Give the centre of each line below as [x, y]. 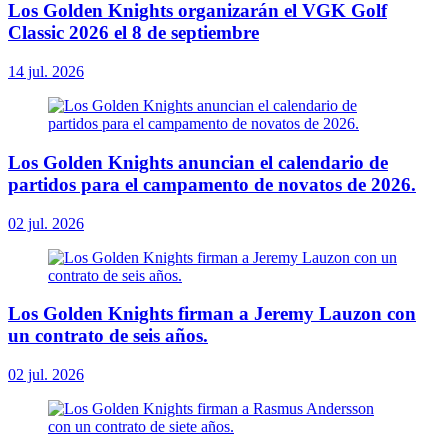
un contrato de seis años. [108, 336]
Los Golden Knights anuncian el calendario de [198, 162]
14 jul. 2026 [46, 72]
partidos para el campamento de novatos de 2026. [212, 184]
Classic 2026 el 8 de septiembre [133, 33]
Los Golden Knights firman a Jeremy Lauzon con [212, 314]
